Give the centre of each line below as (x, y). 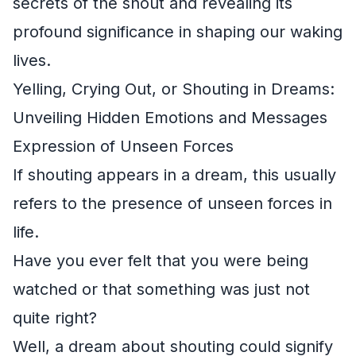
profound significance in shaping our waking (178, 31)
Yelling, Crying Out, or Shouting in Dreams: (174, 89)
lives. (32, 60)
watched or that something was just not (161, 289)
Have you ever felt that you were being (161, 260)
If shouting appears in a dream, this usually (174, 174)
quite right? (55, 317)
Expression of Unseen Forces (123, 146)
